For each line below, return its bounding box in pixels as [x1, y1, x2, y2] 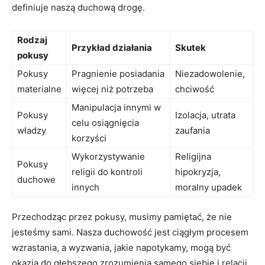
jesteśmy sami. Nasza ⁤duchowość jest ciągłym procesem [12, 226, 248, 238]
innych [72, 181, 99, 193]
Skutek [175, 41, 206, 53]
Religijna [175, 150, 211, 162]
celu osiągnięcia [72, 117, 139, 128]
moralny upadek [175, 181, 242, 193]
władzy [17, 124, 46, 136]
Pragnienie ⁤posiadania [72, 67, 164, 79]
